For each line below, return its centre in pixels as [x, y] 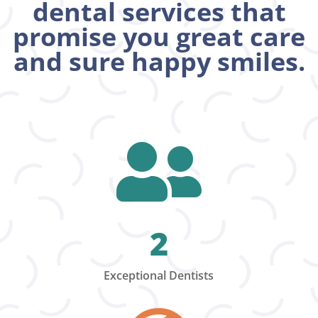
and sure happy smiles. [159, 62]
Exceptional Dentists [159, 276]
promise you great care [159, 37]
